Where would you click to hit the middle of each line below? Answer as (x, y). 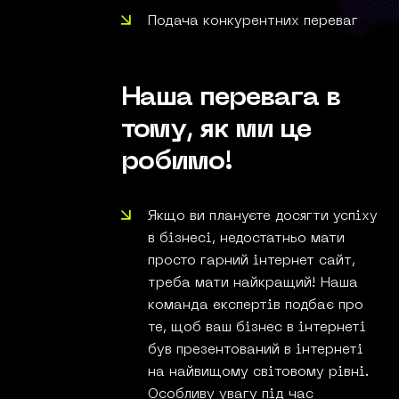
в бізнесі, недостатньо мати (247, 239)
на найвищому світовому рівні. (259, 373)
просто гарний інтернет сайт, (252, 261)
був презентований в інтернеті (256, 350)
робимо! (177, 163)
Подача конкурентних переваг (253, 21)
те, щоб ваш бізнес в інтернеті (257, 328)
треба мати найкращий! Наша (253, 284)
